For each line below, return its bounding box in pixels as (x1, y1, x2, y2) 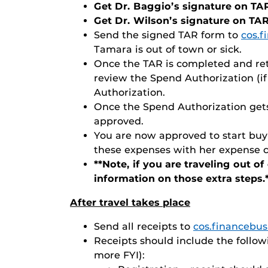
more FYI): (94, 249, 145, 261)
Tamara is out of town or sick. (94, 43, 242, 55)
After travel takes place (70, 196, 190, 208)
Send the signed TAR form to (94, 29, 241, 41)
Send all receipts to (94, 220, 193, 232)
